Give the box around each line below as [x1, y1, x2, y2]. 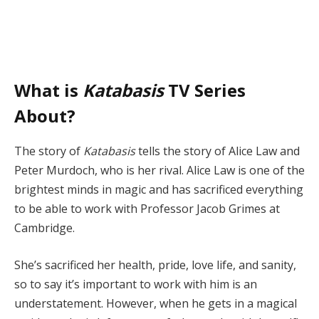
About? [14, 104, 75, 128]
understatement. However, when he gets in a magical [14, 296, 297, 312]
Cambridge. [14, 220, 75, 236]
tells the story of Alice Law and [135, 143, 300, 159]
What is [14, 78, 83, 103]
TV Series [164, 78, 246, 103]
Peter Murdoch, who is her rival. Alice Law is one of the [14, 162, 305, 179]
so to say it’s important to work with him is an [14, 276, 257, 293]
